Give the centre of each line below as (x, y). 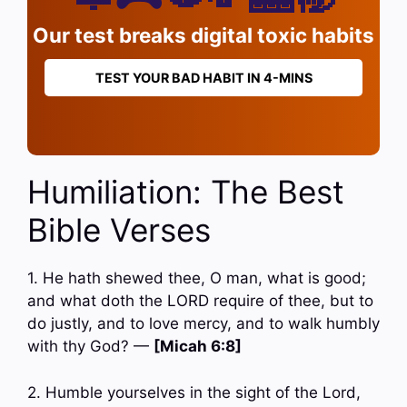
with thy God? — (90, 347)
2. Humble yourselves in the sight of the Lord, (194, 392)
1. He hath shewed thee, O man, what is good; (197, 278)
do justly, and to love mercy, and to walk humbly (203, 324)
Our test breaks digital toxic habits (203, 35)
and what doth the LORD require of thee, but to (200, 301)
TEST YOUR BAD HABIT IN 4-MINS (203, 78)
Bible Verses (119, 230)
